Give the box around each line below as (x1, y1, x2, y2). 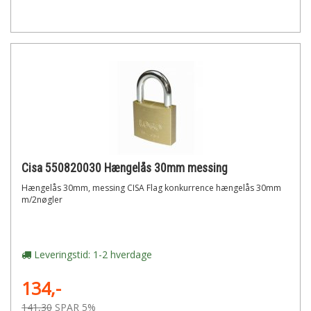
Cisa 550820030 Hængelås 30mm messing (22, 161, 228, 175)
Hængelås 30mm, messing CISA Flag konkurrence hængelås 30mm (22, 182, 281, 194)
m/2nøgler (22, 194, 62, 205)
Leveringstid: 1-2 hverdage (31, 248, 152, 261)
